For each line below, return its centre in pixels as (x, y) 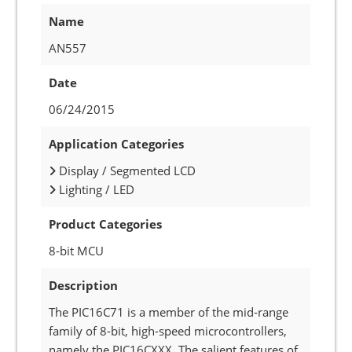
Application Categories (117, 144)
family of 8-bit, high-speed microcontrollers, (168, 331)
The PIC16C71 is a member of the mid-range (169, 312)
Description (84, 285)
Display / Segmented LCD (126, 170)
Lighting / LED (95, 189)
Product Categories (106, 224)
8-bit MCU (77, 251)
